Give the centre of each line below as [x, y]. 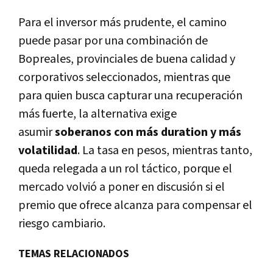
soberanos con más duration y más [148, 133]
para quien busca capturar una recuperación [130, 96]
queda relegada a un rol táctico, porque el [125, 169]
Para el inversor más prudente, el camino [122, 23]
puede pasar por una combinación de [113, 41]
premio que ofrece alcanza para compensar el [135, 206]
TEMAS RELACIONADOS [74, 254]
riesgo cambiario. [62, 224]
